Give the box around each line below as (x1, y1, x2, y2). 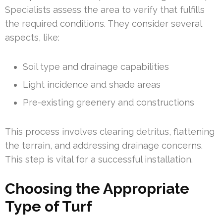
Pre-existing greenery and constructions (23, 97, 194, 108)
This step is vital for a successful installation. (5, 154, 193, 165)
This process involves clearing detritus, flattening (5, 126, 215, 137)
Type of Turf (5, 198, 92, 216)
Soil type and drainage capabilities (23, 61, 169, 72)
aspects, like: (5, 32, 59, 43)
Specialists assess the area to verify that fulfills (5, 4, 205, 15)
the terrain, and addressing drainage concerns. (5, 140, 203, 151)
